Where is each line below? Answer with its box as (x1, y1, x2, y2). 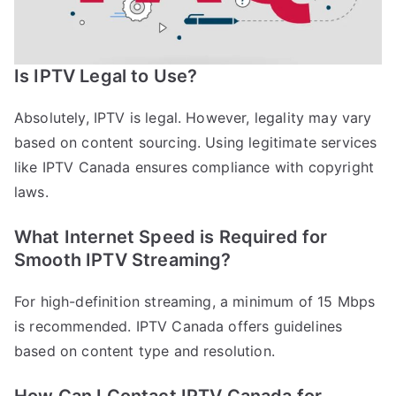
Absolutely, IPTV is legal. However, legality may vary (14, 109, 372, 127)
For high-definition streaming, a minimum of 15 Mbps (14, 293, 376, 311)
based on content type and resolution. (14, 342, 275, 361)
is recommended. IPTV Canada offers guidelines (14, 317, 343, 336)
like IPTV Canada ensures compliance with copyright (14, 158, 375, 177)
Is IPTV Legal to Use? (14, 65, 198, 88)
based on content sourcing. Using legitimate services (14, 133, 377, 152)
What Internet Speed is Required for (14, 226, 328, 248)
